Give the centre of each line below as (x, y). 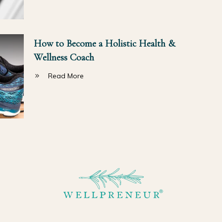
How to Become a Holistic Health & (104, 43)
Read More (66, 76)
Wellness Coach (64, 57)
